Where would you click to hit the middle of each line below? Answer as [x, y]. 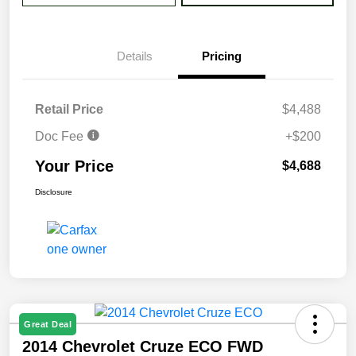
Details [134, 56]
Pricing [222, 56]
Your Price [74, 166]
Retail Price [69, 110]
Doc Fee [61, 137]
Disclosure [54, 192]
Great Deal [48, 325]
